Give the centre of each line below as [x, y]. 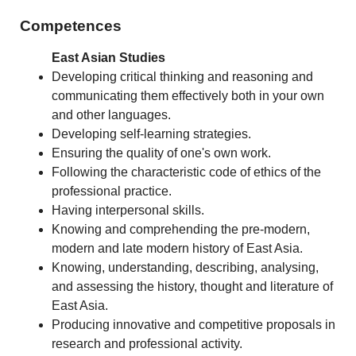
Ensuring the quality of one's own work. [162, 153]
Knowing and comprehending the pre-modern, [181, 229]
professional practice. [112, 191]
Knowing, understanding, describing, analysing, [186, 267]
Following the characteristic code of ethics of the [187, 172]
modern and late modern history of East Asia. [178, 248]
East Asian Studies [109, 57]
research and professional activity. [147, 343]
